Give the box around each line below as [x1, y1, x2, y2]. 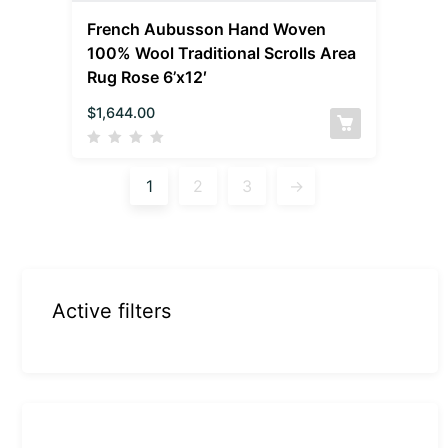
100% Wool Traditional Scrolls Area [87, 42, 357, 63]
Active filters [52, 298, 172, 323]
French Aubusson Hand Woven [87, 18, 327, 39]
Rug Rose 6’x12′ [87, 66, 208, 87]
